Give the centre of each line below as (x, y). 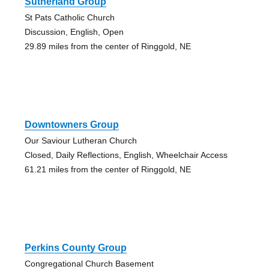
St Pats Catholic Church (69, 17)
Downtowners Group (71, 124)
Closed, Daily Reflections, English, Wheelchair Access (126, 155)
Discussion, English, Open (74, 32)
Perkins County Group (75, 247)
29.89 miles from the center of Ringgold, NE (107, 46)
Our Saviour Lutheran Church (80, 140)
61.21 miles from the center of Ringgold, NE (107, 169)
